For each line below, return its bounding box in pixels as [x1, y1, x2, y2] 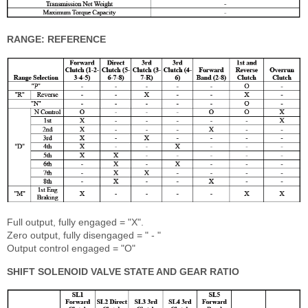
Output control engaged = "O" [7, 242, 135, 254]
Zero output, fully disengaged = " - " [7, 229, 161, 241]
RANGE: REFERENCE [7, 33, 106, 45]
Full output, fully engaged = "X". [7, 216, 144, 228]
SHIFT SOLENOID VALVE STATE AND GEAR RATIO [7, 265, 239, 277]
